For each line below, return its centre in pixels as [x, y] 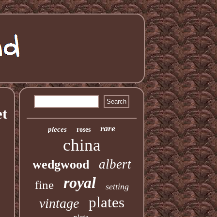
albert [115, 164]
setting [117, 186]
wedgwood [61, 164]
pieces [58, 129]
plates [106, 202]
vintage [59, 203]
